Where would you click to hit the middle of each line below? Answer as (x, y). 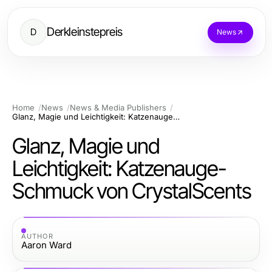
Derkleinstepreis (85, 32)
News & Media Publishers (118, 107)
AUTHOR (37, 236)
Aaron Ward (46, 245)
